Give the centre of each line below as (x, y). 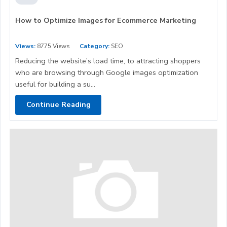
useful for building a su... (55, 84)
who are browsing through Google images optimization (107, 72)
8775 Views (53, 46)
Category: (94, 46)
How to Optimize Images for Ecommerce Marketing (106, 20)
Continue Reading (58, 105)
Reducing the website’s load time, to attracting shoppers (108, 61)
